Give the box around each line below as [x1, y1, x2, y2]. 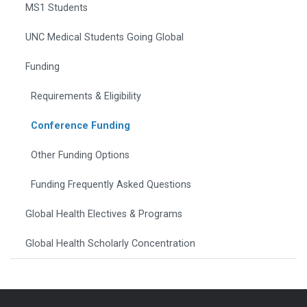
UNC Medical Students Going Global [25, 32, 184, 44]
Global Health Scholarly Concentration [25, 238, 195, 250]
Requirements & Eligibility [31, 90, 141, 103]
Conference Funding [31, 120, 130, 132]
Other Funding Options [31, 149, 130, 162]
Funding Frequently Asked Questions [31, 179, 191, 191]
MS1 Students [25, 2, 88, 14]
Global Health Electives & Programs [25, 208, 182, 221]
